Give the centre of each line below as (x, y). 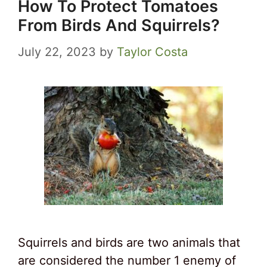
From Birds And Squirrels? (119, 25)
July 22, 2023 (57, 52)
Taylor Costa (152, 52)
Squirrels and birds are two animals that (129, 243)
